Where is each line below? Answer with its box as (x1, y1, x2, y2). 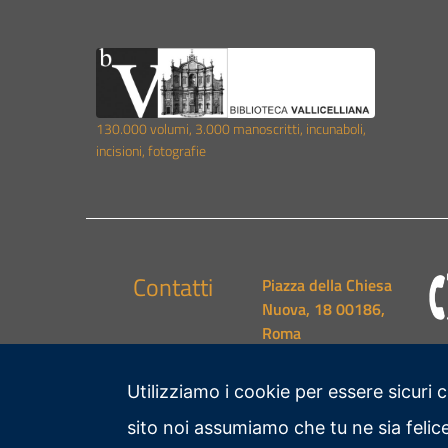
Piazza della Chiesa (262, 273, 393, 298)
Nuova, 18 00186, (262, 297, 386, 322)
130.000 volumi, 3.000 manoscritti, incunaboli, (96, 118, 366, 141)
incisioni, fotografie (96, 140, 206, 163)
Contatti (133, 269, 214, 306)
